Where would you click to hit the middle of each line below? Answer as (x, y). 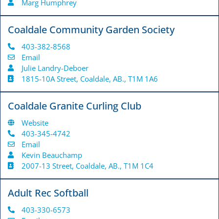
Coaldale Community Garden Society (91, 30)
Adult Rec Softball (48, 193)
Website (35, 123)
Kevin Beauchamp (52, 155)
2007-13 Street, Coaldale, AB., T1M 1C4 (87, 166)
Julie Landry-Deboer (55, 68)
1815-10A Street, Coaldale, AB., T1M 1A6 (89, 79)
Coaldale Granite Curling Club (75, 106)
